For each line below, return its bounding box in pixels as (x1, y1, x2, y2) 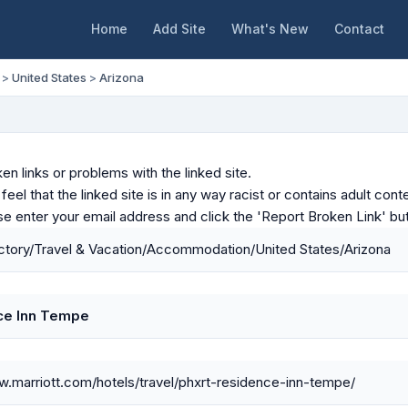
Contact (333, 21, 384, 36)
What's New (230, 21, 309, 36)
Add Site (152, 21, 206, 36)
